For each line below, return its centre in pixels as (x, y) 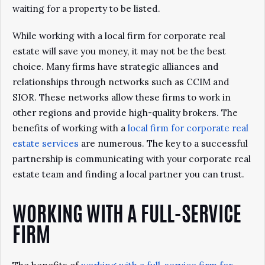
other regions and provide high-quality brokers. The (125, 113)
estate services (46, 143)
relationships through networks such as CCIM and (121, 82)
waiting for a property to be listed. (86, 9)
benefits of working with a (70, 128)
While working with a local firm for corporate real (119, 36)
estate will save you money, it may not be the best (119, 51)
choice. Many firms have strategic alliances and (116, 67)
